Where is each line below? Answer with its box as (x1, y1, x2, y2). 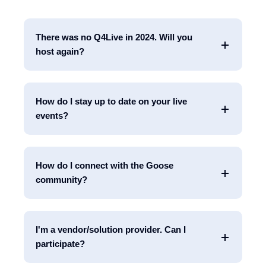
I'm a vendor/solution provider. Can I (36, 224, 186, 235)
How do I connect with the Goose (36, 160, 173, 170)
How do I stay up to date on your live (36, 96, 187, 106)
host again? (36, 46, 84, 56)
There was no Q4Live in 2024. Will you (36, 32, 192, 42)
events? (36, 110, 68, 121)
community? (36, 175, 87, 185)
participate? (36, 239, 85, 249)
